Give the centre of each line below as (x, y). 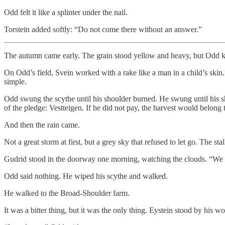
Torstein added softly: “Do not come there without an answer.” (103, 29)
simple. (15, 81)
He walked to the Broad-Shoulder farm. (67, 193)
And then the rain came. (42, 125)
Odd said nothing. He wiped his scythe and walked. (86, 176)
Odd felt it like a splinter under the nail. (66, 12)
